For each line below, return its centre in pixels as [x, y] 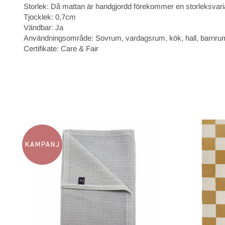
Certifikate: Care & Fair [61, 48]
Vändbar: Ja [43, 27]
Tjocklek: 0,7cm [50, 17]
